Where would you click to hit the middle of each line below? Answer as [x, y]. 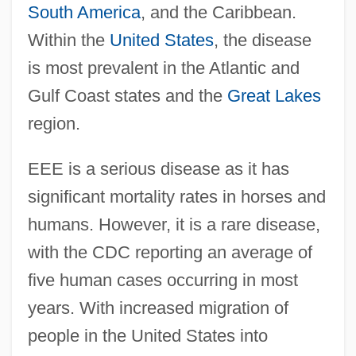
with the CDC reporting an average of [170, 252]
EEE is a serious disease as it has [158, 168]
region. [54, 123]
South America [84, 12]
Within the [68, 40]
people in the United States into [147, 335]
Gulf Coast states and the [127, 95]
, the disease [262, 40]
